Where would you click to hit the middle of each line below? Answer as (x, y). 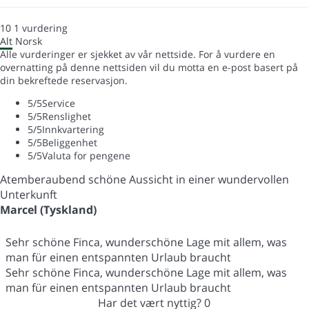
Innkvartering (73, 130)
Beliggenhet (70, 143)
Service (59, 103)
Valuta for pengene (86, 156)
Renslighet (67, 117)
